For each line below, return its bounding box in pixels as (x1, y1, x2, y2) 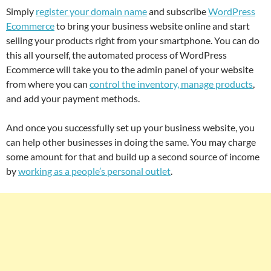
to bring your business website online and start (54, 20, 250, 32)
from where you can (6, 78, 90, 90)
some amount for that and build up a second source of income (6, 151, 260, 163)
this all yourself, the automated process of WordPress (6, 49, 227, 61)
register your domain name (36, 5, 147, 18)
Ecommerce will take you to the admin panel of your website (6, 64, 253, 76)
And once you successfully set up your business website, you (6, 122, 255, 134)
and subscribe (147, 5, 208, 18)
